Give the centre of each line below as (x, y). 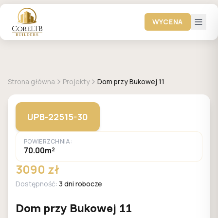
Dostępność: (37, 184)
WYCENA (167, 22)
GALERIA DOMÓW (46, 64)
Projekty (76, 82)
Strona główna (31, 82)
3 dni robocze (81, 184)
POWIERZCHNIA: (48, 141)
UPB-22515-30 (58, 117)
